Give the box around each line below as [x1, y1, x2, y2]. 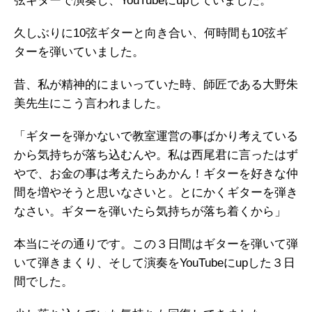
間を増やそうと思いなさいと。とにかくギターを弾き [14, 186, 298, 200]
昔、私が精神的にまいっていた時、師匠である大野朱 [14, 78, 298, 92]
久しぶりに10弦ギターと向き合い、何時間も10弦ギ [14, 26, 288, 40]
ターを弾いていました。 [14, 45, 144, 59]
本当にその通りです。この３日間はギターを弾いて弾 [14, 237, 298, 251]
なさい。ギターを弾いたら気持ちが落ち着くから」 [14, 205, 286, 219]
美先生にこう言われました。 [14, 97, 168, 111]
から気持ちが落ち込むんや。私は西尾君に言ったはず [14, 148, 298, 162]
